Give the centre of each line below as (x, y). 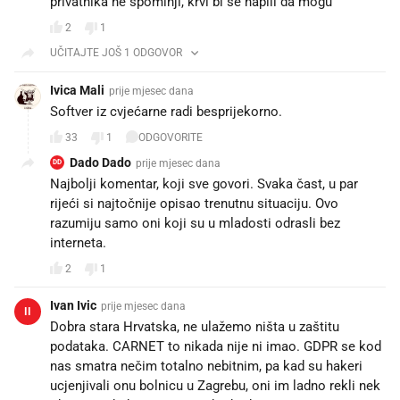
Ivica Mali (77, 90)
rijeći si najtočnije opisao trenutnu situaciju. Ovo (194, 203)
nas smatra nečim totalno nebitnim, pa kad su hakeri (206, 366)
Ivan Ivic (73, 305)
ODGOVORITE (171, 138)
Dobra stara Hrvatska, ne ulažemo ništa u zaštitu (195, 326)
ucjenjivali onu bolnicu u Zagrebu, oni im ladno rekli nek (215, 385)
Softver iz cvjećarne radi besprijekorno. (166, 111)
